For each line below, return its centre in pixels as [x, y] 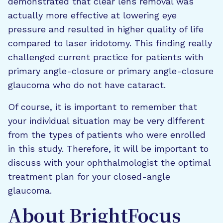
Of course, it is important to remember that [103, 107]
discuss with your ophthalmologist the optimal [109, 162]
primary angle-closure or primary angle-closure [111, 71]
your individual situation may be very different [106, 120]
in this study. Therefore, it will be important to [108, 148]
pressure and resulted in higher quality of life [106, 29]
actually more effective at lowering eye [92, 15]
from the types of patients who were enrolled [107, 134]
